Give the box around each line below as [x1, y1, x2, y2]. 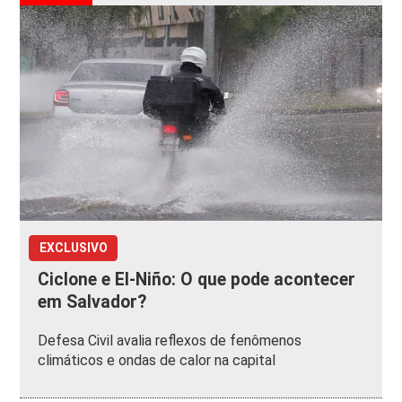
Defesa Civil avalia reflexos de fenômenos [38, 332, 302, 350]
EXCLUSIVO [39, 240, 108, 256]
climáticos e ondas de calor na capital [38, 352, 276, 370]
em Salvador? [38, 292, 147, 313]
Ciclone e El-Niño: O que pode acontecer [38, 269, 356, 291]
